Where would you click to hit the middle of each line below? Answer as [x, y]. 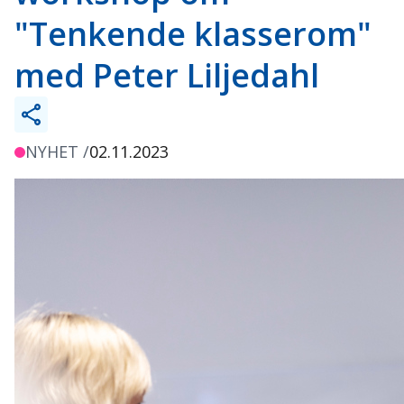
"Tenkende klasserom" [193, 34]
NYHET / [57, 151]
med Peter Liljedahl [167, 75]
